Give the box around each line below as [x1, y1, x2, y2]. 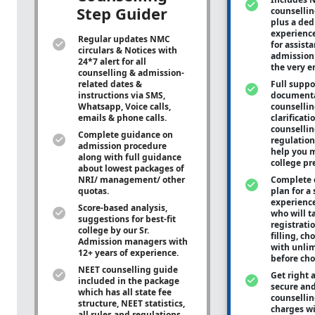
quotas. [78, 185, 111, 197]
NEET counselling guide [78, 264, 178, 276]
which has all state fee [78, 286, 172, 298]
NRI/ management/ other [78, 174, 185, 186]
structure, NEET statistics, [78, 297, 185, 309]
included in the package [78, 275, 179, 287]
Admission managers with [78, 236, 188, 247]
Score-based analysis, [78, 202, 167, 214]
